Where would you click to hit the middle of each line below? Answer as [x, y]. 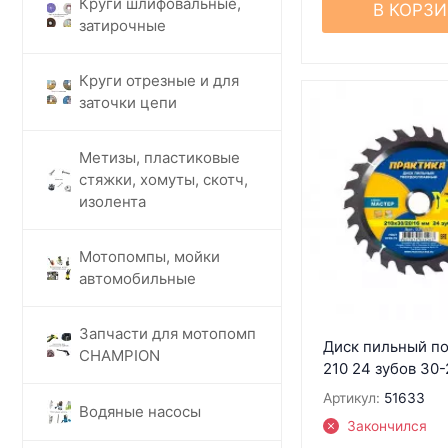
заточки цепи [128, 102]
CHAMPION [119, 355]
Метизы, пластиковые [159, 157]
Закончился [386, 425]
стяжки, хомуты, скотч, [163, 179]
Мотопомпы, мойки [149, 256]
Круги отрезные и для [159, 80]
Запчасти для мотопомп [167, 333]
